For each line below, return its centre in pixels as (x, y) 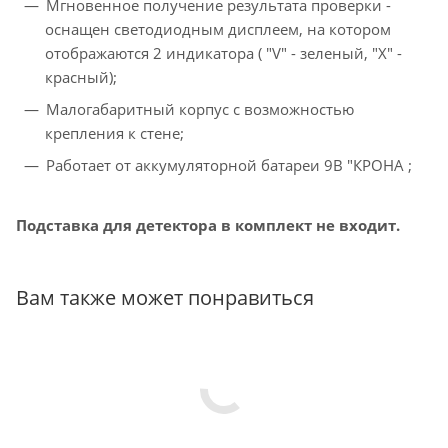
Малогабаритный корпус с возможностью (200, 109)
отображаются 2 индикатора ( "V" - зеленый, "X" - (224, 53)
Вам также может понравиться (165, 298)
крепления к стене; (115, 133)
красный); (81, 77)
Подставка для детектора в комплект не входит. (208, 225)
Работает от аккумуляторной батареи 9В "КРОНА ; (229, 165)
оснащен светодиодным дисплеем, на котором (218, 29)
